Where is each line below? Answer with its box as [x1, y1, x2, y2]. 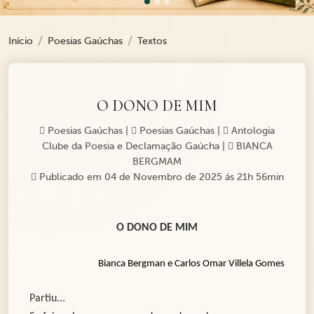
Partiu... [29, 293, 65, 305]
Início [8, 36, 33, 47]
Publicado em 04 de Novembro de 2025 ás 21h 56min [36, 172, 284, 183]
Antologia [228, 125, 275, 137]
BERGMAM [132, 156, 182, 168]
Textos [137, 36, 167, 47]
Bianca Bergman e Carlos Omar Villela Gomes [98, 259, 285, 270]
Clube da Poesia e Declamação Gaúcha [41, 141, 219, 152]
